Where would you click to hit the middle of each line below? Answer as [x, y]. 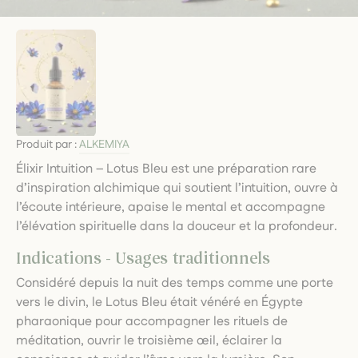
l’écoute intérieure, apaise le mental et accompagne [171, 207]
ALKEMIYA [104, 144]
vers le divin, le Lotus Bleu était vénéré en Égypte [159, 302]
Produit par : [48, 144]
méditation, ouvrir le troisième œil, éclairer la [149, 340]
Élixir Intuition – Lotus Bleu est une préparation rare [166, 169]
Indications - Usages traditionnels [143, 258]
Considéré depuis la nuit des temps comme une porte [175, 283]
